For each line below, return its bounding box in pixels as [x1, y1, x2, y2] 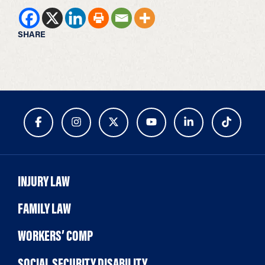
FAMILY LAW [18, 198, 71, 218]
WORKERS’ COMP [18, 226, 93, 245]
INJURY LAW [18, 171, 70, 190]
